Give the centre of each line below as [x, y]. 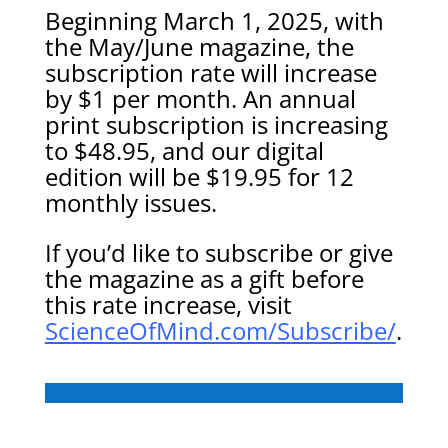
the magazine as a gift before [204, 278]
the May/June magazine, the [199, 46]
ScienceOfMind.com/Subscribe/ [220, 330]
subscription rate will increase [210, 72]
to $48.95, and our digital [184, 150]
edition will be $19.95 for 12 [199, 176]
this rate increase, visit [168, 304]
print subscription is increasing [216, 124]
